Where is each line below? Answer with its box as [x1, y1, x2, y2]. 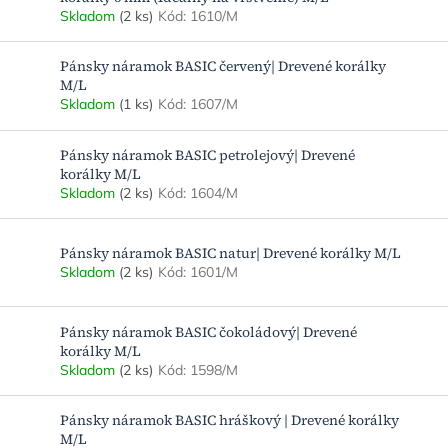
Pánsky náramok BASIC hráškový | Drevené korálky [60, 410, 399, 431]
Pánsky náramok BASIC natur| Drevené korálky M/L [60, 242, 401, 263]
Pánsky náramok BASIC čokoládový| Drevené [60, 321, 357, 342]
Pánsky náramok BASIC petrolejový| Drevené [60, 144, 355, 165]
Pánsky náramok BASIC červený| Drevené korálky [60, 56, 386, 77]
